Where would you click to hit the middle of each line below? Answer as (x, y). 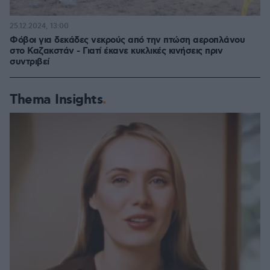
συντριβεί (30, 62)
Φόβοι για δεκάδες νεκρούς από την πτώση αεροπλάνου (127, 40)
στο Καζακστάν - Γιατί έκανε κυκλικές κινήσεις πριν (116, 51)
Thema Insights (56, 99)
